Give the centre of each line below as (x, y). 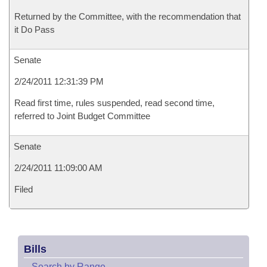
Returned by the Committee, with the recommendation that (128, 16)
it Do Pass (35, 30)
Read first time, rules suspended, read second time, (114, 103)
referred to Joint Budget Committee (82, 116)
